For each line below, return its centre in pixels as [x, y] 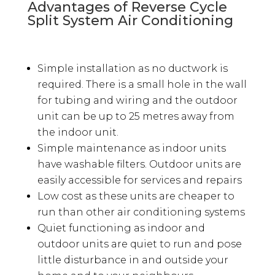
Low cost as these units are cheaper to [136, 196]
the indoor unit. [78, 133]
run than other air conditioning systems [141, 212]
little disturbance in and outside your [133, 260]
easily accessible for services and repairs [139, 180]
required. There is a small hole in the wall [142, 85]
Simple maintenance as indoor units [131, 149]
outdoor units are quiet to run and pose [139, 244]
